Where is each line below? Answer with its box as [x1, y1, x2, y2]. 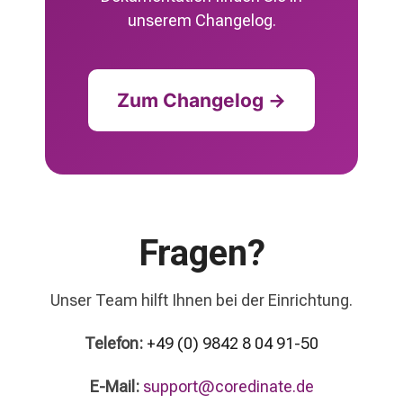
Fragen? [138, 231, 265, 274]
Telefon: [85, 334, 143, 353]
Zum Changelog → [117, 88, 286, 112]
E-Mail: [89, 377, 139, 396]
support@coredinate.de [142, 377, 314, 396]
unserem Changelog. [127, 10, 276, 30]
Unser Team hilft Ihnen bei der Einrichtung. [50, 291, 353, 309]
